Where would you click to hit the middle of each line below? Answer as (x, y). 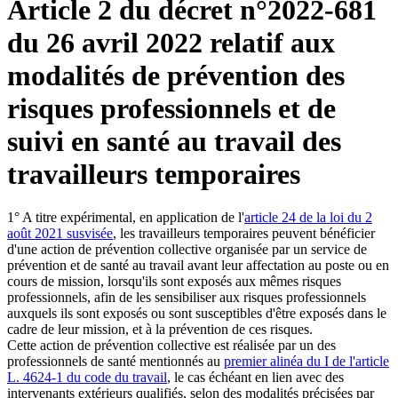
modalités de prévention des (176, 75)
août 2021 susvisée (60, 234)
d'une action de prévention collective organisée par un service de (187, 250)
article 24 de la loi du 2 (308, 218)
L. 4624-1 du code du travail (87, 378)
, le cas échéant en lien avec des (255, 378)
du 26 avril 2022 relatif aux (171, 42)
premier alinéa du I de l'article (306, 362)
